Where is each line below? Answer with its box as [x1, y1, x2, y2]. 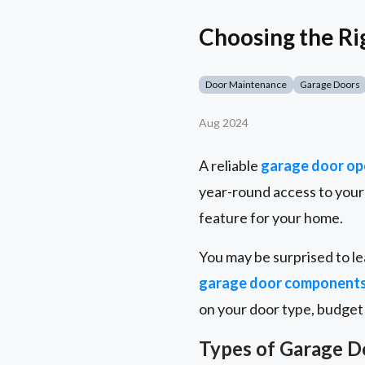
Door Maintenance [205, 78, 287, 91]
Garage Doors [300, 78, 360, 91]
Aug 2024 [199, 116, 248, 130]
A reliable [199, 156, 261, 175]
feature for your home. [199, 209, 343, 227]
